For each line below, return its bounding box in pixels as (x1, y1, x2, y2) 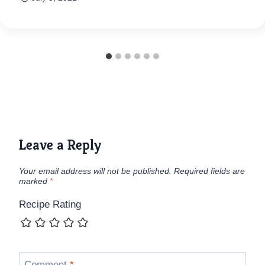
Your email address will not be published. (19, 166, 172, 176)
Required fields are (174, 166, 245, 176)
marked (19, 176, 50, 186)
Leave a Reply (19, 136, 101, 154)
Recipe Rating (19, 198, 81, 210)
